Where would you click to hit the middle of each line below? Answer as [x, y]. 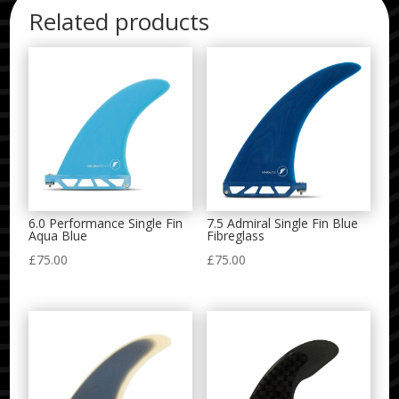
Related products [119, 22]
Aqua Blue [58, 236]
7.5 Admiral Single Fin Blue [282, 224]
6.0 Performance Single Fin [106, 224]
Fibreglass [235, 236]
